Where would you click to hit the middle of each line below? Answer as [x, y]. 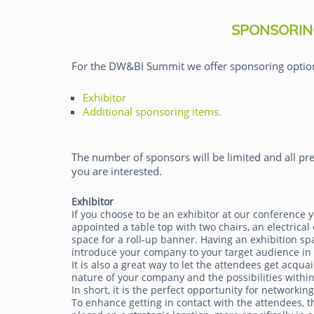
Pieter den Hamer [166, 97]
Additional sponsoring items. [152, 111]
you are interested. [117, 171]
